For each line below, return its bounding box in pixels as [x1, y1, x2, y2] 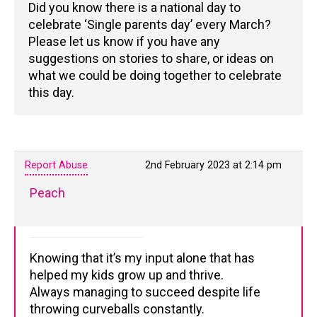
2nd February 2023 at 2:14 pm [145, 159, 282, 171]
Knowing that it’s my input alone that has [30, 250, 255, 265]
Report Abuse [25, 159, 88, 171]
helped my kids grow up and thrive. [30, 267, 224, 282]
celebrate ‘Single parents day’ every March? [28, 17, 271, 32]
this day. [28, 85, 74, 100]
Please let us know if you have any [28, 34, 220, 49]
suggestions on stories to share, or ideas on [28, 51, 274, 66]
